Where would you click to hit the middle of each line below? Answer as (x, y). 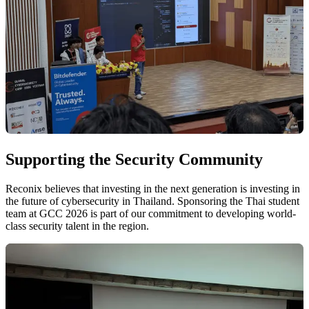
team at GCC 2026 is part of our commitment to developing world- (151, 214)
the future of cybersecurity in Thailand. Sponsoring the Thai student (152, 201)
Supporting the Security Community (134, 160)
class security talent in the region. (77, 226)
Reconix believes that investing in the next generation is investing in (153, 189)
